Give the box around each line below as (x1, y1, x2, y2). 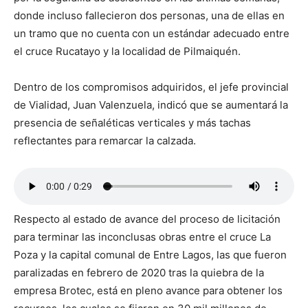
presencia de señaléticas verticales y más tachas (14, 116, 251, 130)
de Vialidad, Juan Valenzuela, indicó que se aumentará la (14, 98, 288, 112)
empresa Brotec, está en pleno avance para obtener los (14, 284, 283, 298)
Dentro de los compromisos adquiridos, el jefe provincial (14, 80, 289, 94)
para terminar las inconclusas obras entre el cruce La (14, 230, 271, 244)
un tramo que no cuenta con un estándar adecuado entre (14, 27, 289, 41)
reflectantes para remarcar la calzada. (14, 134, 196, 148)
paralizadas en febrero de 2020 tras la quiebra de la (14, 266, 264, 280)
